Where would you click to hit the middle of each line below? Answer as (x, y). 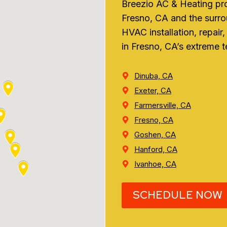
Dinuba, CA (154, 75)
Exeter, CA (153, 90)
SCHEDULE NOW (177, 195)
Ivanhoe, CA (155, 164)
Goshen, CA (155, 134)
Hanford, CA (156, 149)
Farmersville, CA (163, 105)
